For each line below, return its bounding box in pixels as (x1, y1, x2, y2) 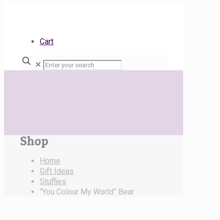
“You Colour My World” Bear (40, 187, 134, 196)
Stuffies (40, 176, 66, 186)
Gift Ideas (40, 166, 74, 176)
